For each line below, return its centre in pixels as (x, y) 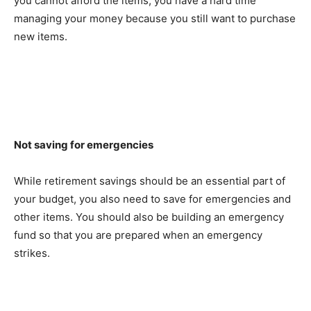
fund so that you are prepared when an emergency (138, 235)
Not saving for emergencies (84, 144)
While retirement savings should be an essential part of (150, 180)
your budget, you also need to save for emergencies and (152, 199)
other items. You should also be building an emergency (149, 217)
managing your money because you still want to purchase (155, 18)
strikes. (32, 253)
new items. (41, 36)
